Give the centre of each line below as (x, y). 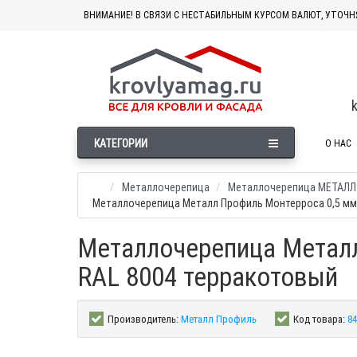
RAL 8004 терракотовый (208, 277)
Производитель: (143, 320)
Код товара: (319, 320)
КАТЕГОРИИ (121, 144)
